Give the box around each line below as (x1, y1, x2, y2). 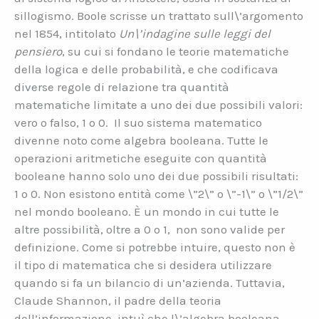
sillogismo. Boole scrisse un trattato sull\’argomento (14, 9, 303, 23)
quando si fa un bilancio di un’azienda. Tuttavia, (14, 276, 285, 291)
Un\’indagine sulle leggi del (119, 26, 271, 41)
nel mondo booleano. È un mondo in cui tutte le (14, 204, 279, 219)
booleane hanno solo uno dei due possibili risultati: (14, 169, 298, 184)
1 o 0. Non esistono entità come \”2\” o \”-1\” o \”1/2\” (14, 187, 303, 202)
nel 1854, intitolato (14, 26, 119, 41)
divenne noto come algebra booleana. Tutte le (14, 133, 268, 148)
